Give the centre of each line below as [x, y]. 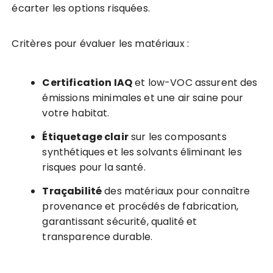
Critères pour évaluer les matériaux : [101, 44]
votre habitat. [76, 113]
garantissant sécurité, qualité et [120, 222]
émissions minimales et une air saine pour [143, 98]
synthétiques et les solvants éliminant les [142, 152]
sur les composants [177, 137]
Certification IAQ [87, 83]
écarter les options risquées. [81, 9]
